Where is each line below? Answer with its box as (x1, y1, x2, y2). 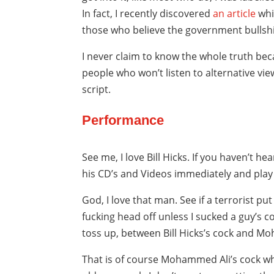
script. (82, 83, 111, 97)
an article (213, 7, 256, 21)
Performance (82, 113, 165, 128)
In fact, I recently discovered (82, 7, 213, 21)
